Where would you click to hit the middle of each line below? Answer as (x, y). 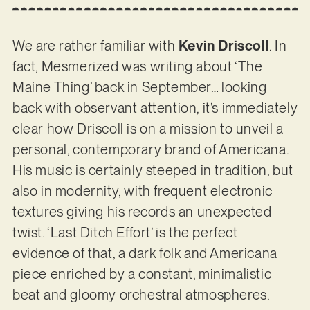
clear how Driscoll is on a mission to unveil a (148, 129)
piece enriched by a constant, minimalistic (142, 274)
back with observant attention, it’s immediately (155, 108)
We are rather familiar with (95, 46)
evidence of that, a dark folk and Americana (145, 254)
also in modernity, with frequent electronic (142, 191)
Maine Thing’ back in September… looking (139, 88)
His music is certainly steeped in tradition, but (153, 171)
